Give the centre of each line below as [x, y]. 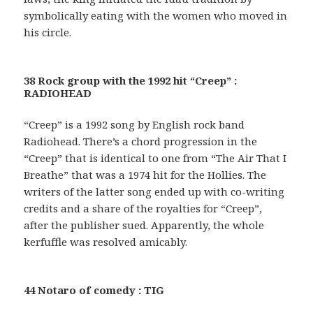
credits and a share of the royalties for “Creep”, [143, 208]
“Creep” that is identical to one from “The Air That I [155, 158]
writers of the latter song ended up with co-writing [154, 191]
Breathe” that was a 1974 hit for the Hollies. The [145, 174]
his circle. [48, 32]
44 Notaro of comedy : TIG [94, 290]
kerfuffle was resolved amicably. [106, 241]
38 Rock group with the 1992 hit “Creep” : [131, 80]
